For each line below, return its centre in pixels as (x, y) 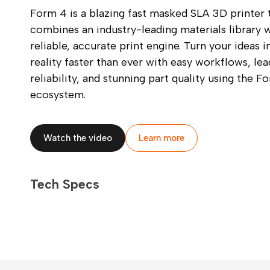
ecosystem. (58, 95)
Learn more (162, 138)
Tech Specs (65, 184)
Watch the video (78, 138)
